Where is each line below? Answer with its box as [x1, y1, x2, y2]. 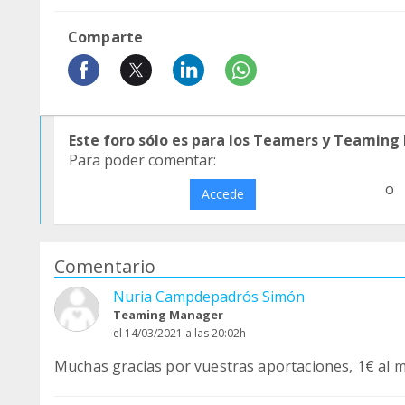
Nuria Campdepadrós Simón [113, 287, 305, 306]
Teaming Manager [113, 306, 223, 323]
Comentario [54, 254, 155, 278]
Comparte [68, 27, 144, 47]
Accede [201, 185, 244, 202]
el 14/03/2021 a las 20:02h [113, 325, 246, 341]
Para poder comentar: [69, 150, 216, 170]
